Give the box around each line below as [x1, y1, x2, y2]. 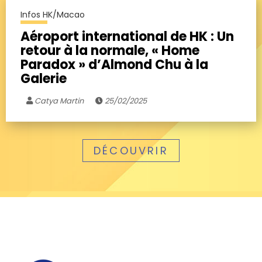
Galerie [20, 69, 67, 88]
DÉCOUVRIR [94, 143, 168, 158]
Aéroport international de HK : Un [20, 27, 234, 46]
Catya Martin [33, 95, 84, 106]
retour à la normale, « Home [20, 41, 199, 60]
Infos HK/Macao [20, 8, 85, 20]
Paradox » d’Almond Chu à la [20, 55, 208, 74]
